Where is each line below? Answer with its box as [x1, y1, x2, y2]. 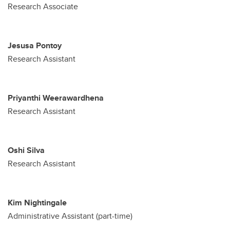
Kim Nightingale [8, 197, 67, 209]
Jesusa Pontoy [8, 40, 62, 52]
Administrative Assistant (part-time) [8, 210, 132, 222]
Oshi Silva [8, 144, 45, 157]
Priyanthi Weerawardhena [8, 92, 104, 104]
